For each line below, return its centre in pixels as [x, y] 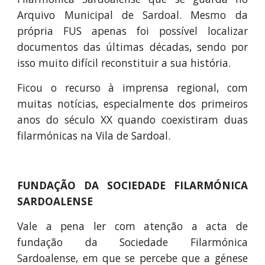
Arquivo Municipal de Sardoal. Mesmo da [132, 15]
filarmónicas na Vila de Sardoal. [94, 135]
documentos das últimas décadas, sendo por [132, 47]
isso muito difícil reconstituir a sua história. [124, 63]
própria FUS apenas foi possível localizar [132, 31]
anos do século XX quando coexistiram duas [132, 119]
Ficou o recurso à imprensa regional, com [132, 88]
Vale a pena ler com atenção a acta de [132, 226]
